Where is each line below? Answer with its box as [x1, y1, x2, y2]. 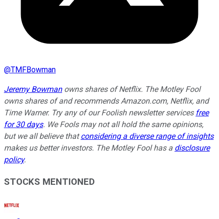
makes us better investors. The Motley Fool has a [4, 143, 175, 153]
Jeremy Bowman [4, 84, 62, 94]
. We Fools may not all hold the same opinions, [43, 119, 203, 129]
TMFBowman [11, 65, 56, 74]
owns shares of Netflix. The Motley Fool [62, 84, 200, 94]
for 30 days [4, 119, 43, 129]
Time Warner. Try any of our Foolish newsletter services [4, 108, 196, 117]
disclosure [175, 143, 210, 153]
